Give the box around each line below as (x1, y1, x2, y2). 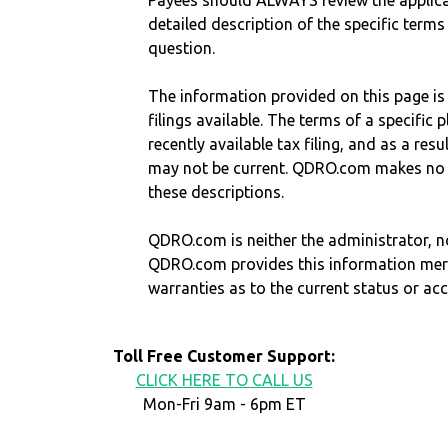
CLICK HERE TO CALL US (135, 371, 313, 390)
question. (148, 39, 216, 58)
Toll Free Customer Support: (113, 347, 335, 366)
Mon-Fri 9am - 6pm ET (142, 395, 306, 414)
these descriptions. (148, 183, 285, 202)
